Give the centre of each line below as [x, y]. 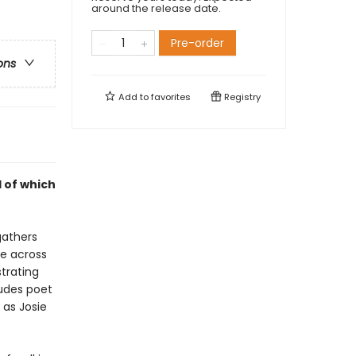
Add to [133, 97]
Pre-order [197, 43]
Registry [241, 97]
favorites [171, 97]
